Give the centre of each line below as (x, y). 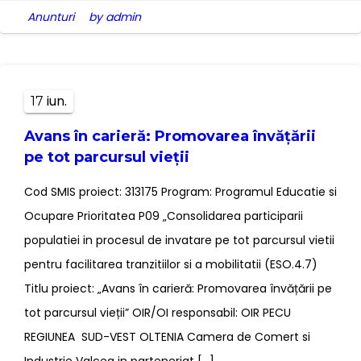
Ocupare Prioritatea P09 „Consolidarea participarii (164, 216)
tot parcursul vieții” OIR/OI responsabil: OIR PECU (158, 313)
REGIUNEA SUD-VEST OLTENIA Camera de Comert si (167, 337)
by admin (115, 17)
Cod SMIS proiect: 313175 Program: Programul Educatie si (180, 192)
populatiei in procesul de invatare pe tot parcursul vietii (179, 241)
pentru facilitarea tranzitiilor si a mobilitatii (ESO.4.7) (171, 265)
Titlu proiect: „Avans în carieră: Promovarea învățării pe (178, 289)
